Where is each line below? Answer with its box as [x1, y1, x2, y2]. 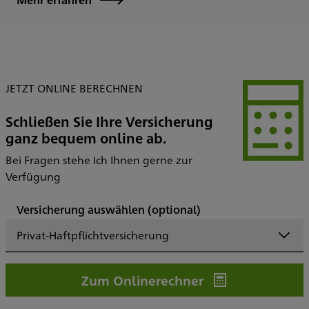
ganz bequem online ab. [6, 128, 166, 147]
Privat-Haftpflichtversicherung [17, 227, 169, 242]
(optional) [148, 201, 201, 217]
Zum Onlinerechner [81, 270, 203, 289]
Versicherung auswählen [17, 201, 148, 217]
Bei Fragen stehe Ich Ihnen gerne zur [6, 152, 192, 167]
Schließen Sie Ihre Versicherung [6, 111, 213, 130]
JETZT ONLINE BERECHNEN [6, 80, 143, 95]
